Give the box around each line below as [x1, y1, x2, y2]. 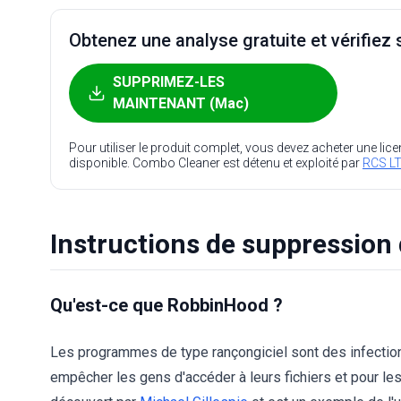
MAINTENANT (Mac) [113, 95, 249, 112]
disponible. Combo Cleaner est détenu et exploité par [69, 156, 363, 170]
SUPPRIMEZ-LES [113, 73, 225, 90]
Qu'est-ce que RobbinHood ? [50, 294, 283, 316]
